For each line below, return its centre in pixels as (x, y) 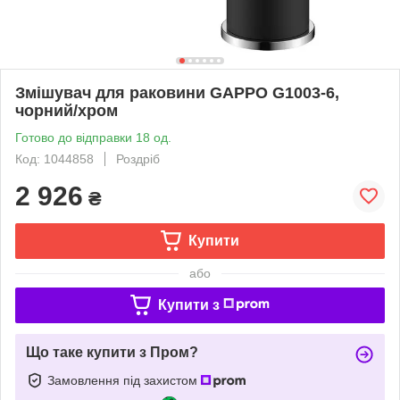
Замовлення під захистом (124, 380)
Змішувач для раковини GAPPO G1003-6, (177, 92)
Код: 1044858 (54, 158)
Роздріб (138, 158)
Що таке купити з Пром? (112, 352)
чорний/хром (67, 110)
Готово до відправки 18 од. (93, 137)
